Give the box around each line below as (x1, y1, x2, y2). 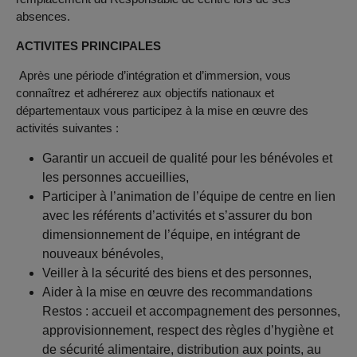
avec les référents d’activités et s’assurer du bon (42, 209, 313, 223)
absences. (15, 10, 70, 24)
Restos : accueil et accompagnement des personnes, (42, 304, 341, 319)
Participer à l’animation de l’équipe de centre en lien (42, 190, 336, 204)
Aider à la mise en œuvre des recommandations (42, 285, 313, 300)
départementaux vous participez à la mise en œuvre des (15, 104, 308, 118)
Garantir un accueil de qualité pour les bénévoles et (42, 151, 333, 166)
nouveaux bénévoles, (42, 247, 164, 261)
